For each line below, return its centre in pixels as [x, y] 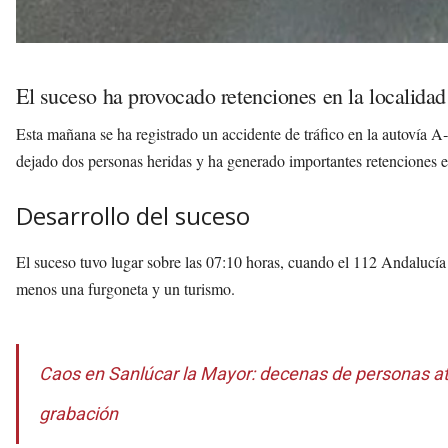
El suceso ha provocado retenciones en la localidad [231, 96]
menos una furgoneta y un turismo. [125, 289]
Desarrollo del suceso [133, 216]
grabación [78, 414]
